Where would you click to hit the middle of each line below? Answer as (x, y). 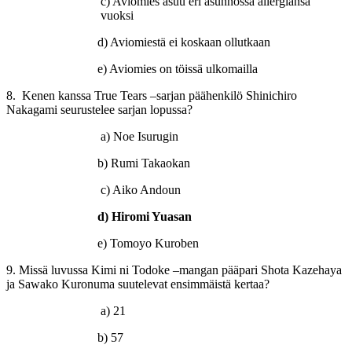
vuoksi (117, 15)
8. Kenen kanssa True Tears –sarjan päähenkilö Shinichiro (152, 95)
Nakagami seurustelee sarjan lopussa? (99, 109)
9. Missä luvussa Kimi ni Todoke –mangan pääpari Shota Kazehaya (174, 269)
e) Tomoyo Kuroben (103, 243)
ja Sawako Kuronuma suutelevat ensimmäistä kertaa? (138, 284)
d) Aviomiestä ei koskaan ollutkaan (138, 42)
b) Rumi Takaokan (131, 163)
